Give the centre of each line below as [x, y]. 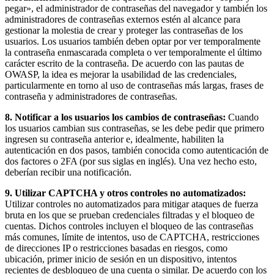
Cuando [242, 117]
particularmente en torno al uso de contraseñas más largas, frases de [134, 85]
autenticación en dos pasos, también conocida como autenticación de [137, 150]
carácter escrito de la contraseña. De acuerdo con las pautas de [124, 63]
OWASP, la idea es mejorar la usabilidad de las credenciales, [121, 74]
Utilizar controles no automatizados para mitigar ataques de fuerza [131, 204]
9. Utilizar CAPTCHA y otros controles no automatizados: [125, 193]
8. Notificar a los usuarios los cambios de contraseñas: [115, 117]
